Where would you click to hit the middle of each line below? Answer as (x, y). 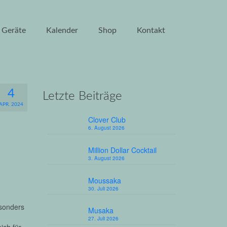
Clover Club (107, 120)
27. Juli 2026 (103, 219)
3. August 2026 (106, 158)
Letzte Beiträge (82, 96)
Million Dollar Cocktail (122, 150)
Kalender (62, 30)
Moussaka (104, 180)
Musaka (101, 211)
